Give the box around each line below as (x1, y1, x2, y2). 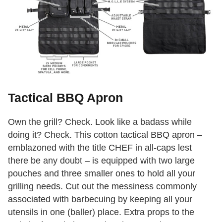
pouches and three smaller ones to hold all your (8, 168, 195, 178)
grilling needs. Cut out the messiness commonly (8, 181, 197, 191)
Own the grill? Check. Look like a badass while (8, 116, 192, 127)
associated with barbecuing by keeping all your (8, 194, 192, 204)
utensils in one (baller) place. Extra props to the (8, 207, 194, 217)
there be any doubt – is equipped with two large (8, 155, 195, 166)
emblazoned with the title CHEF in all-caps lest (8, 142, 192, 153)
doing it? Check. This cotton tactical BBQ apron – (8, 129, 202, 140)
